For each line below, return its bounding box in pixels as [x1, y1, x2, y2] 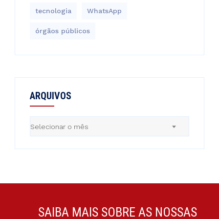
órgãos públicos [35, 26, 90, 35]
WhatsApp [87, 6, 122, 15]
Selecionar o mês [30, 122, 88, 131]
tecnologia [35, 6, 71, 15]
